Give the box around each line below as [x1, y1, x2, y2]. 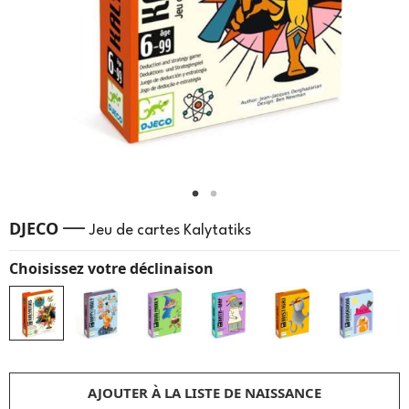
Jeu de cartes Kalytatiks [89, 223, 251, 238]
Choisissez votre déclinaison [9, 258, 214, 278]
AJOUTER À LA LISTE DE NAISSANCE [88, 383, 321, 402]
